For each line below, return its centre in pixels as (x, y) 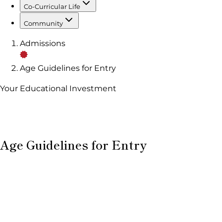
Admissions (43, 43)
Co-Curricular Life (52, 6)
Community (43, 23)
